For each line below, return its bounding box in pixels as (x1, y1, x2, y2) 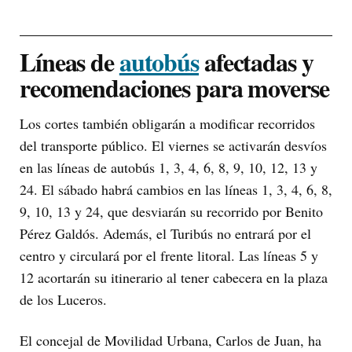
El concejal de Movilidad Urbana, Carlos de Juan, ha (20, 330, 321, 350)
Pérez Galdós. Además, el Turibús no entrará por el (20, 223, 311, 243)
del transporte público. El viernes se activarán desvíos (20, 135, 327, 155)
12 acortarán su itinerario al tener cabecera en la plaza (20, 267, 328, 287)
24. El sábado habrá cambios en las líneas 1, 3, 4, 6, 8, (20, 179, 332, 199)
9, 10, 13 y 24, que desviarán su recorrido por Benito (20, 201, 323, 221)
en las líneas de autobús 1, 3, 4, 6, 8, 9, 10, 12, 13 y (20, 157, 317, 177)
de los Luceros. (20, 289, 107, 309)
